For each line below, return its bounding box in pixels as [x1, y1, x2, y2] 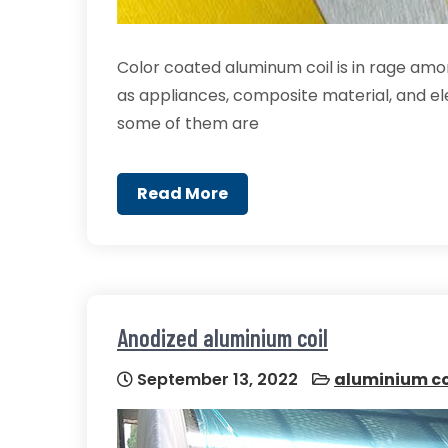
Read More [137, 182, 228, 205]
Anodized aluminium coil [117, 323, 328, 352]
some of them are [117, 112, 259, 135]
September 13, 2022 [133, 368, 298, 391]
